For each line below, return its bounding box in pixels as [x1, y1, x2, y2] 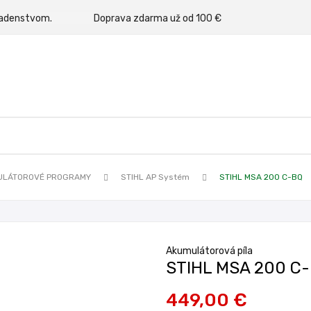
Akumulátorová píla [166, 245, 253, 257]
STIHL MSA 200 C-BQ [219, 172, 303, 182]
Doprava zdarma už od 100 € [94, 12, 221, 24]
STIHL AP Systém [121, 172, 190, 182]
